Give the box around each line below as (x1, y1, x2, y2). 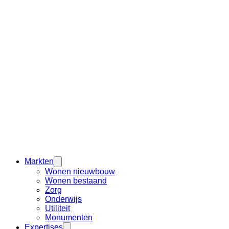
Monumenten (45, 213, 93, 222)
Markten (25, 156, 54, 166)
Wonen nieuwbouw (45, 167, 115, 176)
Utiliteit (45, 203, 70, 213)
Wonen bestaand (45, 176, 107, 185)
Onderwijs (45, 194, 82, 203)
